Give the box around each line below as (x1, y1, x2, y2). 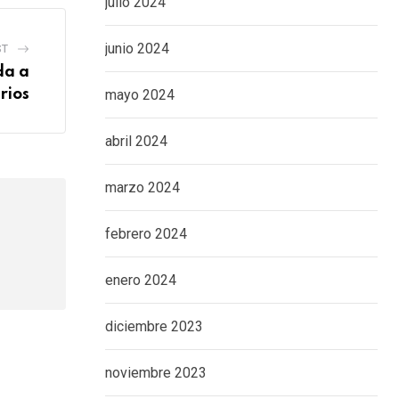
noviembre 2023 (105, 364, 207, 381)
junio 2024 (105, 40, 169, 57)
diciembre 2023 (105, 318, 203, 335)
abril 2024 (105, 133, 167, 150)
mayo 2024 (105, 86, 175, 103)
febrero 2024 (105, 225, 187, 242)
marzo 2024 (105, 179, 180, 196)
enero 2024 (105, 272, 176, 289)
